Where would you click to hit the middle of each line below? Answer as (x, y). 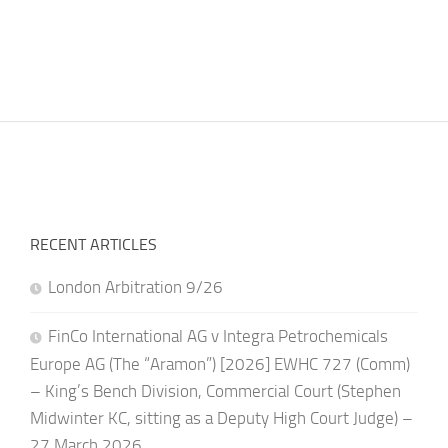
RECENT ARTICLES (93, 244)
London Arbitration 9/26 (135, 286)
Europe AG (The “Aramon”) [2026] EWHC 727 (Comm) (219, 363)
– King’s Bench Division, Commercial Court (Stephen (215, 390)
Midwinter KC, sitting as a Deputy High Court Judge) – (221, 417)
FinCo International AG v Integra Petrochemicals (217, 335)
